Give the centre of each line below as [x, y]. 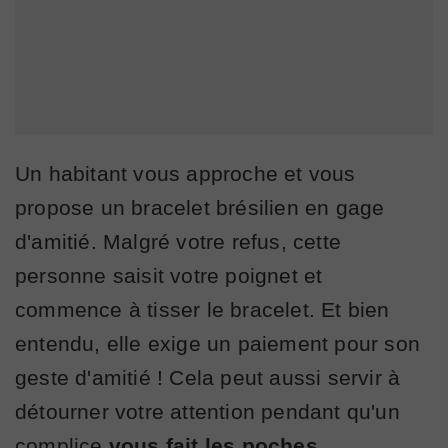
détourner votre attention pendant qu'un [207, 411]
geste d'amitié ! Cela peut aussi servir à [208, 377]
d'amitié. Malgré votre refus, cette [178, 241]
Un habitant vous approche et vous [185, 173]
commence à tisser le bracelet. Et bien [202, 309]
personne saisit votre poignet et [169, 275]
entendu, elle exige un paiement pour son [218, 343]
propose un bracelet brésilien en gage [200, 207]
